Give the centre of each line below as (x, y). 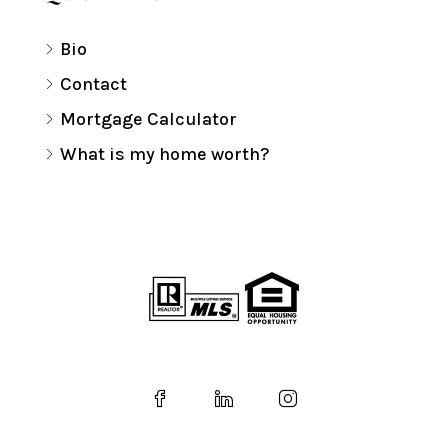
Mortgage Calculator (148, 119)
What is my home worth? (164, 154)
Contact (93, 84)
